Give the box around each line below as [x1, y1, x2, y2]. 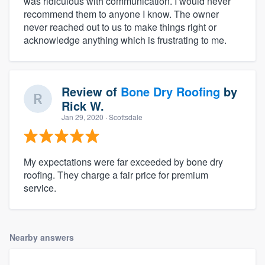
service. [24, 180, 56, 195]
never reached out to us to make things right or [24, 20, 216, 34]
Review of [62, 82, 121, 100]
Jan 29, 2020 [62, 111, 104, 122]
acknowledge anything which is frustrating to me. [24, 33, 227, 47]
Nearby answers [9, 231, 74, 243]
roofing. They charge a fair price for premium [24, 167, 208, 182]
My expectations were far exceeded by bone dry [24, 154, 223, 169]
